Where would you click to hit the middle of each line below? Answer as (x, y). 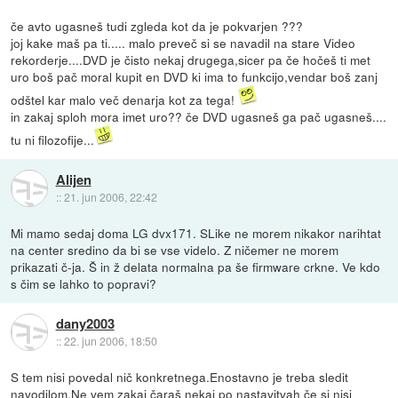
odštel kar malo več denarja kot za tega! (125, 99)
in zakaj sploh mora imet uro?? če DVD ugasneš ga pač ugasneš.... (199, 116)
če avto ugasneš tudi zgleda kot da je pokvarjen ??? (157, 25)
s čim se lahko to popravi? (84, 283)
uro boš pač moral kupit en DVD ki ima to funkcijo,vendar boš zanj (195, 76)
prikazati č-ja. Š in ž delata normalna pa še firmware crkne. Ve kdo (196, 266)
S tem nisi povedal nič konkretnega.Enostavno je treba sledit (180, 376)
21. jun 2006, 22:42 (110, 197)
